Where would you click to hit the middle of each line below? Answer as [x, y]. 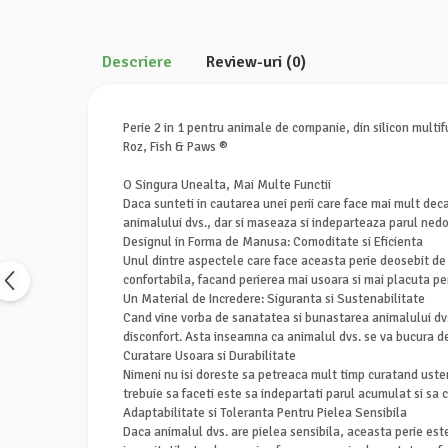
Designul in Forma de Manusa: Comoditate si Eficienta [273, 242]
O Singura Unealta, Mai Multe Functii [227, 185]
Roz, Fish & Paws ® [175, 147]
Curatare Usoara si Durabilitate [209, 356]
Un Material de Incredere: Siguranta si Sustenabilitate [274, 299]
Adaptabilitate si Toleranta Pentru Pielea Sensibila [265, 413]
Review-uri [246, 62]
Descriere [137, 62]
